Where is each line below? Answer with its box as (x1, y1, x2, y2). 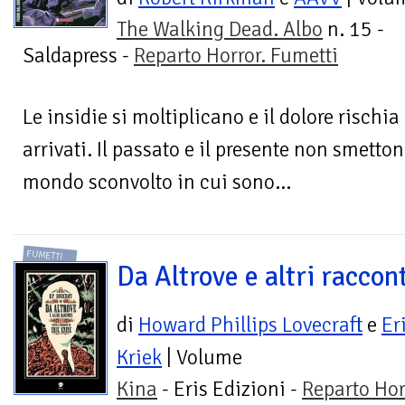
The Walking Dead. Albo (117, 16, 323, 43)
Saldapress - (23, 42, 134, 70)
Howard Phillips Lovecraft (138, 311, 363, 338)
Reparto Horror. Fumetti (134, 42, 338, 70)
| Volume (162, 344, 242, 371)
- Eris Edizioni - (157, 375, 302, 402)
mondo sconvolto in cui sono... (23, 169, 291, 196)
